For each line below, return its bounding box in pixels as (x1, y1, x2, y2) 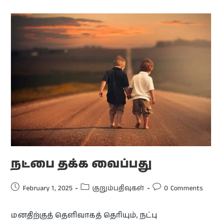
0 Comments (164, 183, 203, 194)
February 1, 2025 (22, 183, 73, 194)
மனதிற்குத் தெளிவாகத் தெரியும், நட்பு (11, 210, 157, 221)
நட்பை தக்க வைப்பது (11, 156, 152, 173)
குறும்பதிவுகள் (92, 183, 145, 194)
